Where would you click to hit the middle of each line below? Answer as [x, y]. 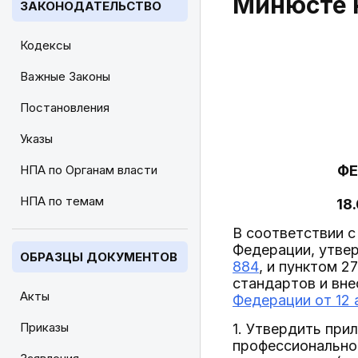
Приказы [44, 327]
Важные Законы [65, 76]
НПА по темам [62, 201]
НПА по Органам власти [89, 170]
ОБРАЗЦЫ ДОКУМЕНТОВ [99, 257]
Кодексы [46, 45]
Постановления [65, 107]
